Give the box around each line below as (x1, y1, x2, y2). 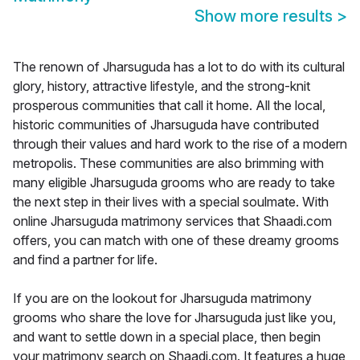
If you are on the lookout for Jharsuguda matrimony (13, 290, 312, 307)
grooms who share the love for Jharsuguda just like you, (13, 309, 336, 326)
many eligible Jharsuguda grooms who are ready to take (13, 174, 335, 191)
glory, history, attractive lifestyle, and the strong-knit (13, 78, 310, 95)
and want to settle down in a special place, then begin (13, 329, 321, 346)
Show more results (194, 6, 337, 27)
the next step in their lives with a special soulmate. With (13, 194, 329, 211)
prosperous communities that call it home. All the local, (13, 97, 325, 114)
